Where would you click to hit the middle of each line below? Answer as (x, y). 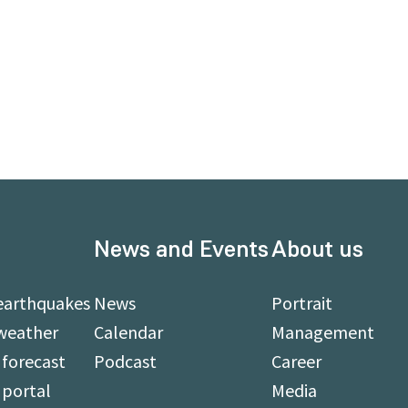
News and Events (181, 249)
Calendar (128, 332)
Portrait (302, 303)
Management (323, 332)
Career (297, 361)
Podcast (125, 361)
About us (318, 249)
